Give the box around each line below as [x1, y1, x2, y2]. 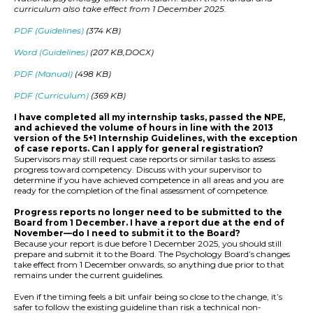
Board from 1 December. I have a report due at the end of [14, 217, 284, 228]
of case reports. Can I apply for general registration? [14, 143, 263, 154]
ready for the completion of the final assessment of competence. [14, 185, 269, 196]
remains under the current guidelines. [14, 270, 164, 281]
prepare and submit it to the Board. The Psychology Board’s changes [14, 249, 290, 260]
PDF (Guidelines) [14, 25, 84, 36]
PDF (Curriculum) [14, 90, 89, 101]
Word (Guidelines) [14, 47, 88, 58]
